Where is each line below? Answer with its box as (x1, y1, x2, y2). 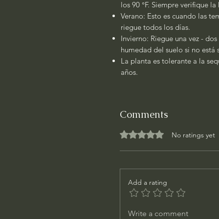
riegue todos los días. (121, 22, 190, 32)
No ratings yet (172, 131, 215, 139)
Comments (120, 108, 168, 121)
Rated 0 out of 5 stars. (119, 130, 170, 135)
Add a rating (128, 178, 167, 187)
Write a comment (128, 209, 188, 218)
